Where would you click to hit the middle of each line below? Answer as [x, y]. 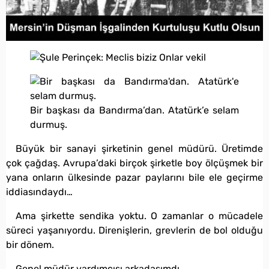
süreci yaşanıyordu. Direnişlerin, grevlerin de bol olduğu [134, 231]
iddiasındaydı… [39, 192]
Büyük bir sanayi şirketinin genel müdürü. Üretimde [139, 149]
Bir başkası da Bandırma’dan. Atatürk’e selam [134, 110]
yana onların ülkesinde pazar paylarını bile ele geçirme [134, 178]
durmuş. [49, 125]
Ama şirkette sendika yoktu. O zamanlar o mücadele [139, 216]
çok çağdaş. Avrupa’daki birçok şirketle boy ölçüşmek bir [134, 163]
